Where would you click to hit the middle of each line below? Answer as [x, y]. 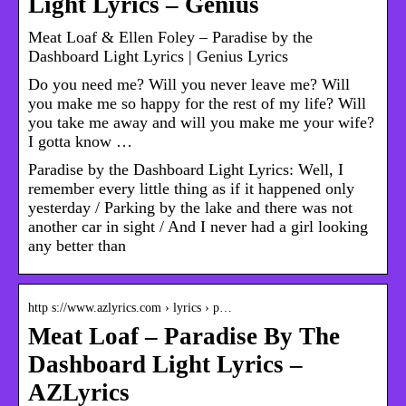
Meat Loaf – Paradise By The [184, 337]
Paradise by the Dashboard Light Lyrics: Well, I [186, 170]
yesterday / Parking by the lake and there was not [190, 208]
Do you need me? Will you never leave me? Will [189, 85]
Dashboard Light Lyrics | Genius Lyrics [158, 57]
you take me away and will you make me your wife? [201, 123]
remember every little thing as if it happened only [191, 189]
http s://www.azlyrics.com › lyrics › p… [130, 308]
